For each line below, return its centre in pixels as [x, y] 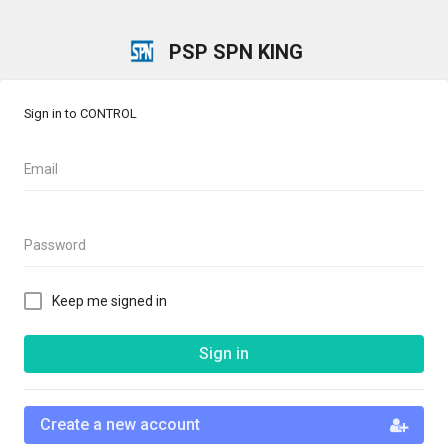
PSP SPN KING [235, 52]
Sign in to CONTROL [80, 113]
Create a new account [120, 424]
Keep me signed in [109, 301]
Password [55, 245]
